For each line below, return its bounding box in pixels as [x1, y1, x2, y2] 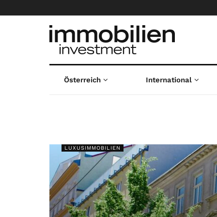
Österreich [63, 76, 101, 84]
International [146, 76, 192, 84]
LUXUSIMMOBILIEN [64, 145, 121, 151]
